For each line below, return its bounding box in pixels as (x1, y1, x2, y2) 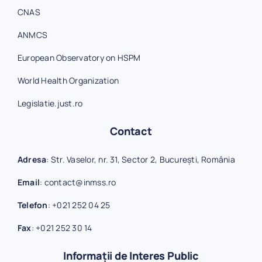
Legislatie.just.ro (17, 97, 83, 109)
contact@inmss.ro (44, 176, 116, 188)
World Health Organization (17, 74, 119, 86)
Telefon (17, 199, 48, 211)
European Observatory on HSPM (17, 51, 141, 63)
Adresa (17, 153, 47, 165)
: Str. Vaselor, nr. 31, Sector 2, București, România (46, 153, 235, 165)
